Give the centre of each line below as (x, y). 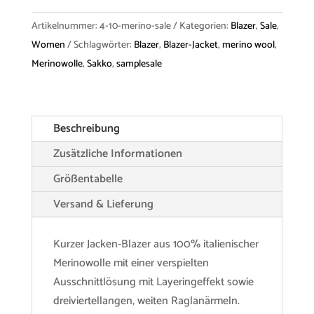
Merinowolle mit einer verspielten (131, 264)
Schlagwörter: (103, 46)
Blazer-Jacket (190, 46)
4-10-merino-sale (135, 27)
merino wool (248, 46)
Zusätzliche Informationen (117, 154)
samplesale (139, 64)
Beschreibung (86, 129)
